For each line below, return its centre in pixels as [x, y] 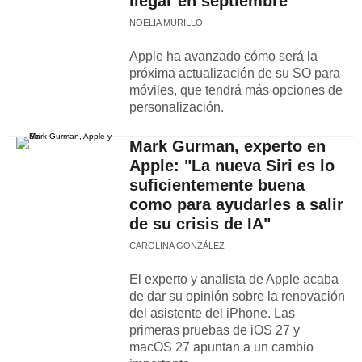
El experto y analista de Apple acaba [234, 279]
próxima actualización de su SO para [235, 73]
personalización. [177, 107]
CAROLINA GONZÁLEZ [177, 246]
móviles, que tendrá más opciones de [236, 90]
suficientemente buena [217, 185]
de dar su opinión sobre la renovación [237, 296]
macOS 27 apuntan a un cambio [221, 347]
